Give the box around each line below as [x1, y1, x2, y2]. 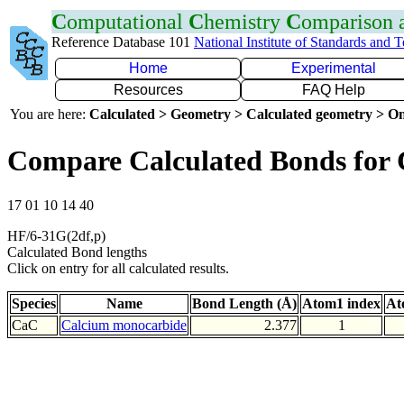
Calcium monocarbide [61, 317, 187, 333]
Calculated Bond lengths [7, 243, 147, 260]
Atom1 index [302, 295, 381, 311]
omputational [67, 10, 188, 33]
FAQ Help [302, 82, 365, 97]
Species [12, 295, 56, 311]
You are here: [10, 106, 89, 122]
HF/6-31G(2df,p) [7, 227, 106, 243]
